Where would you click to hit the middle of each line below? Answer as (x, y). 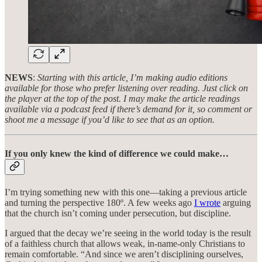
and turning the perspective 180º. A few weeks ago (99, 203)
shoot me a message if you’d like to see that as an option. (110, 120)
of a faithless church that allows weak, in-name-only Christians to (125, 244)
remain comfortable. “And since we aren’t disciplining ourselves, (124, 254)
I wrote (207, 203)
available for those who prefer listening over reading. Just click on (126, 88)
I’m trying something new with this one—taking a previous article (126, 192)
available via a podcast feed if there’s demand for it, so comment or (128, 109)
